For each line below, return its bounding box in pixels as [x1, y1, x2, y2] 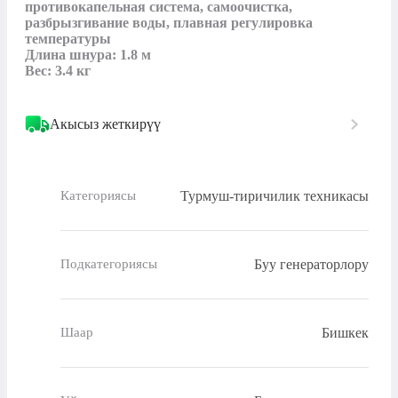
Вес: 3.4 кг [25, 62, 91, 78]
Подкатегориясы [60, 257, 157, 272]
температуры [25, 30, 111, 46]
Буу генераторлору [254, 256, 369, 272]
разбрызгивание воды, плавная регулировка [25, 14, 313, 30]
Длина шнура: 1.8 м [25, 46, 151, 62]
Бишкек [322, 324, 369, 340]
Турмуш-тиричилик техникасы [180, 187, 369, 203]
